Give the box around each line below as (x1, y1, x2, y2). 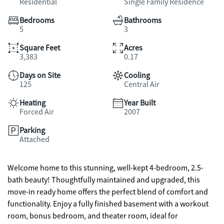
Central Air (124, 79, 159, 89)
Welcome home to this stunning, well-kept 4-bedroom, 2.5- (7, 163, 203, 173)
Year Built (124, 98, 155, 108)
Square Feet (19, 43, 60, 53)
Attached (19, 134, 49, 144)
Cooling (124, 70, 150, 80)
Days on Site (19, 70, 60, 80)
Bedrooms (19, 15, 54, 25)
